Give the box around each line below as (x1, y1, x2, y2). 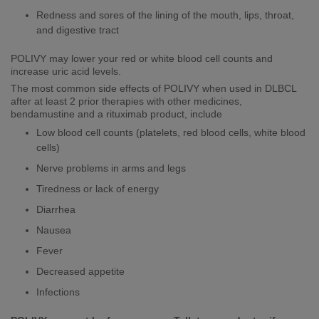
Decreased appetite (36, 265, 125, 277)
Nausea (36, 224, 71, 236)
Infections (36, 286, 80, 298)
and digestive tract (36, 23, 119, 36)
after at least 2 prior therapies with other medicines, (11, 95, 242, 108)
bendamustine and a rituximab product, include (11, 108, 222, 120)
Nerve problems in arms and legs (36, 162, 186, 174)
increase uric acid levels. (11, 65, 121, 77)
